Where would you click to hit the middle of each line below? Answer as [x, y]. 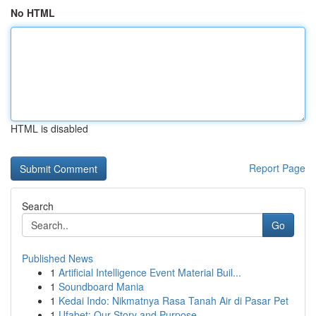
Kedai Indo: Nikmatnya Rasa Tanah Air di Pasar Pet [174, 300]
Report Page [277, 168]
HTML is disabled [49, 128]
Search [38, 206]
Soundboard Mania [101, 286]
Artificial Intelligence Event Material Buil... [150, 272]
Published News [57, 258]
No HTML [33, 13]
